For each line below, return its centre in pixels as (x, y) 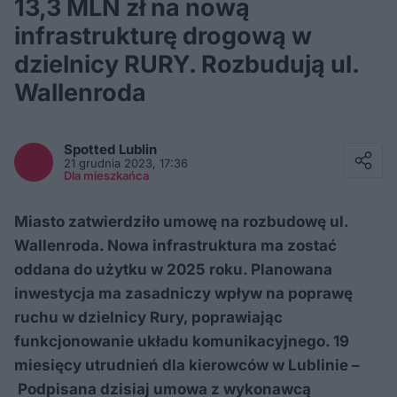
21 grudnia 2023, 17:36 (126, 163)
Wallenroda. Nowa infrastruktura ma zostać (175, 245)
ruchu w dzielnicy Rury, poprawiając (148, 317)
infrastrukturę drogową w (163, 36)
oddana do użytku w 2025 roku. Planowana (173, 269)
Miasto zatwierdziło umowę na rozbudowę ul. (181, 222)
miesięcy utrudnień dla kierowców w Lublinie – (187, 365)
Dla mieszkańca (106, 175)
